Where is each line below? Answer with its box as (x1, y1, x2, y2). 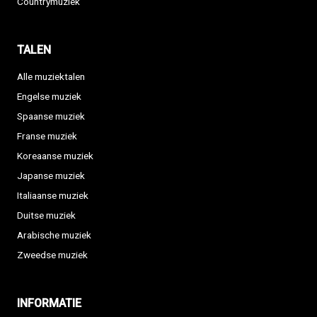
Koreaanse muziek (17, 150, 93, 162)
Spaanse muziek (17, 110, 85, 122)
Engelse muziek (17, 91, 81, 103)
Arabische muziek (17, 229, 91, 241)
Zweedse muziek (17, 249, 88, 261)
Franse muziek (17, 130, 77, 142)
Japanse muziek (17, 170, 85, 182)
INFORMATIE (17, 296, 81, 311)
